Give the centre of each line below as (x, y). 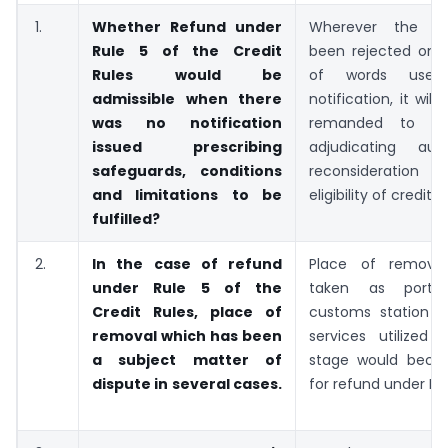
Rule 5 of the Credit (187, 50)
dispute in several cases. (187, 383)
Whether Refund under (187, 26)
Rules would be (187, 74)
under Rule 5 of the (187, 287)
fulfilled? (126, 218)
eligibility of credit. (372, 194)
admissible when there (187, 98)
